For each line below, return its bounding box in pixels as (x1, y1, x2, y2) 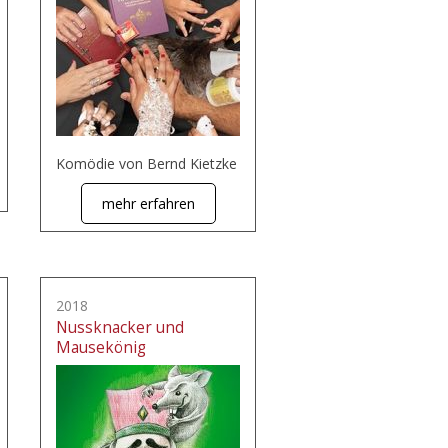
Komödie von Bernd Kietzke (56, 154, 237, 173)
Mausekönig (56, 337, 146, 358)
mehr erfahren (101, 194, 195, 213)
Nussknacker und (56, 317, 184, 338)
